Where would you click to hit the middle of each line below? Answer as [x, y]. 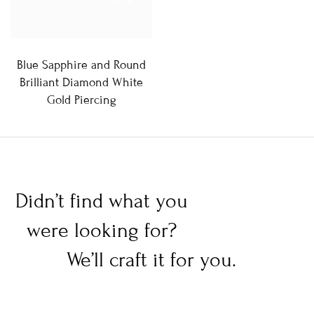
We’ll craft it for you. [151, 260]
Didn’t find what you [102, 202]
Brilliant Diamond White [81, 83]
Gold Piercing [81, 100]
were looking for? [102, 231]
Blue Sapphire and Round [81, 65]
